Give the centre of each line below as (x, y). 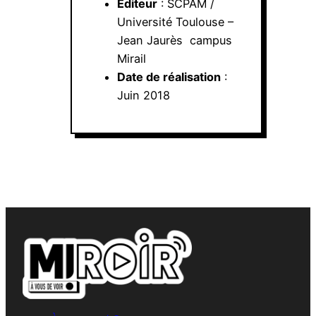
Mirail (132, 58)
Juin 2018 (144, 95)
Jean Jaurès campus (175, 40)
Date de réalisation (169, 77)
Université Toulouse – (175, 22)
